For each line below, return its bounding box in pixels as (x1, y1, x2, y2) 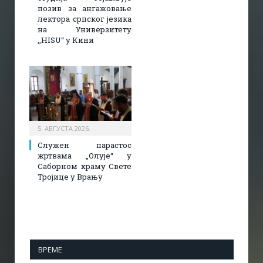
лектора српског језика (38, 13, 131, 24)
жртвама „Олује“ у (38, 150, 131, 161)
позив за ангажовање (38, 2, 131, 14)
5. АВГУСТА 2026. (38, 123, 90, 133)
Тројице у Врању (38, 171, 103, 182)
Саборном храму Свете (38, 160, 131, 171)
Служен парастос (38, 139, 131, 150)
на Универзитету (38, 23, 131, 35)
